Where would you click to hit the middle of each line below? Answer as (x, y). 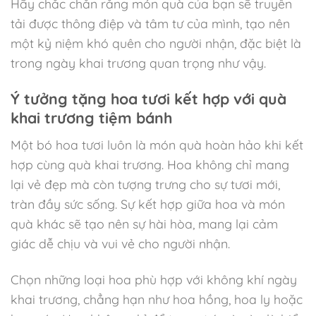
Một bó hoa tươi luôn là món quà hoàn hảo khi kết (157, 145)
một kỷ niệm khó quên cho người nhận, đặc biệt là (156, 43)
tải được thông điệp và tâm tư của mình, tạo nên (150, 24)
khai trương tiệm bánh (91, 117)
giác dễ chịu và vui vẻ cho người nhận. (120, 244)
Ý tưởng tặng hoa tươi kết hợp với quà (148, 98)
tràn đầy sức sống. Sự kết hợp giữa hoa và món (148, 204)
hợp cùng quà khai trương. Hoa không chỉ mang (150, 165)
